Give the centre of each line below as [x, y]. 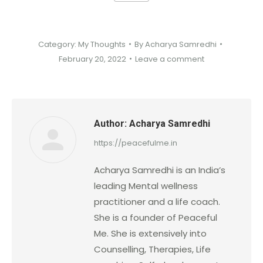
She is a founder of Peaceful [156, 217]
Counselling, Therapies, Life [152, 249]
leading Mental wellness [146, 186]
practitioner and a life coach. [157, 201]
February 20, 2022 [92, 59]
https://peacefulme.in [136, 143]
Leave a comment [170, 59]
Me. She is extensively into [150, 233]
